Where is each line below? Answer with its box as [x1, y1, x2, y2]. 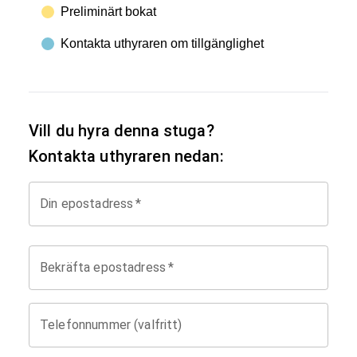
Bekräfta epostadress [40, 259, 167, 275]
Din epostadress [40, 195, 134, 211]
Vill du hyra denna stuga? [29, 120, 214, 140]
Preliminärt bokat [61, 4, 156, 18]
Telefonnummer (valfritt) [40, 316, 182, 332]
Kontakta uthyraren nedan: [29, 146, 224, 166]
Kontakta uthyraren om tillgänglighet [61, 36, 264, 50]
